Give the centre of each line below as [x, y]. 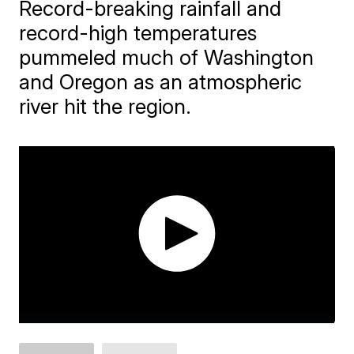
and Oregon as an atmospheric [161, 82]
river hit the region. [105, 106]
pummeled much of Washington [167, 57]
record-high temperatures [138, 33]
